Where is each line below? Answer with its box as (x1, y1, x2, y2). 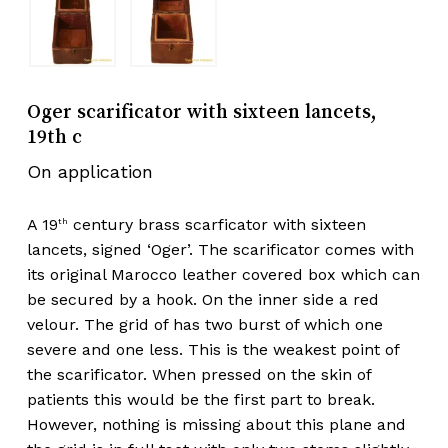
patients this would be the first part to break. (26, 390, 375, 410)
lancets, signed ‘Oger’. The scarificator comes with (26, 240, 414, 260)
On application (26, 161, 153, 183)
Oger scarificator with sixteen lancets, (26, 101, 377, 122)
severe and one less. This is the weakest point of (26, 340, 399, 360)
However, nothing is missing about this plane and (26, 415, 406, 435)
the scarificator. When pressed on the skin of (26, 365, 371, 385)
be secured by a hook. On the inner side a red (26, 290, 379, 310)
